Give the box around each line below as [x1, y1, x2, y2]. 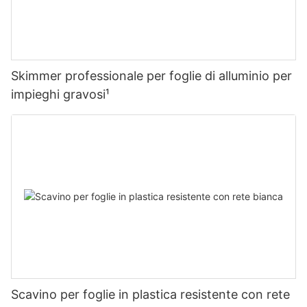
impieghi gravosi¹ [11, 87, 110, 102]
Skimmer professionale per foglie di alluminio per [11, 69, 292, 84]
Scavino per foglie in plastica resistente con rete [11, 286, 290, 302]
